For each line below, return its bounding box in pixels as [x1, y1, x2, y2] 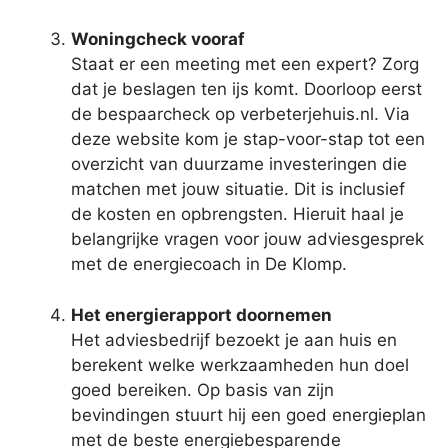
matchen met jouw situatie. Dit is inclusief [71, 179, 405, 200]
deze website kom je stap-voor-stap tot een [71, 129, 425, 150]
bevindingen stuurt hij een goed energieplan [71, 404, 426, 425]
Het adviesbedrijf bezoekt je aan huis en [71, 329, 397, 350]
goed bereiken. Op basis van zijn [71, 379, 334, 400]
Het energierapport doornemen [71, 304, 332, 325]
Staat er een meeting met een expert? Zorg [71, 54, 419, 75]
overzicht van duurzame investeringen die [71, 154, 407, 175]
